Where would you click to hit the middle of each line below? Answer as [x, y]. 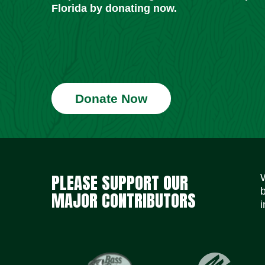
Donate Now [111, 99]
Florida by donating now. [114, 9]
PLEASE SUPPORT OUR [120, 182]
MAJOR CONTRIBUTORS [124, 200]
